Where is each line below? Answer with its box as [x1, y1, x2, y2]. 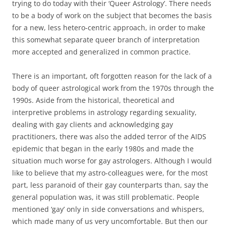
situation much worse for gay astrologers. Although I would [12, 155, 212, 165]
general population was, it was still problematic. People [12, 192, 199, 202]
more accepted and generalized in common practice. [12, 46, 191, 56]
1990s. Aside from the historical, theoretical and [12, 95, 175, 105]
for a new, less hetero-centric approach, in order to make [12, 22, 205, 32]
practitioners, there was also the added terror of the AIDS [12, 131, 206, 141]
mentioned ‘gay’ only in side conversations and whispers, [12, 204, 204, 214]
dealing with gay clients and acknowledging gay [12, 119, 173, 129]
